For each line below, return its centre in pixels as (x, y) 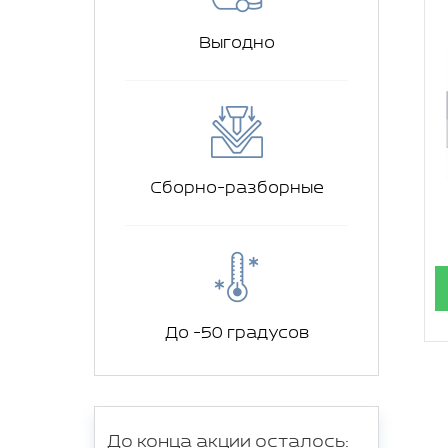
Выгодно (236, 43)
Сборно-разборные (236, 188)
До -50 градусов (236, 333)
